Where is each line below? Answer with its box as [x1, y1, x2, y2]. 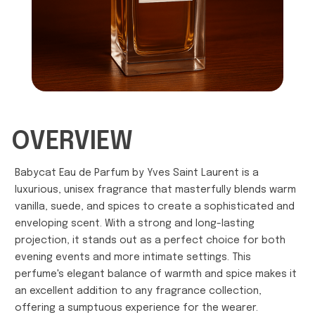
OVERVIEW [11, 129, 133, 155]
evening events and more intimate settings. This [15, 252, 251, 262]
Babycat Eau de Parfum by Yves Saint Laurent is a [15, 167, 259, 178]
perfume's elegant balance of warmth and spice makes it [15, 269, 297, 279]
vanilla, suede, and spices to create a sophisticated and [15, 201, 295, 212]
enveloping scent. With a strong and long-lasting [15, 218, 255, 229]
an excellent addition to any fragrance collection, [15, 285, 262, 296]
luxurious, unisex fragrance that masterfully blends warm [15, 184, 296, 195]
